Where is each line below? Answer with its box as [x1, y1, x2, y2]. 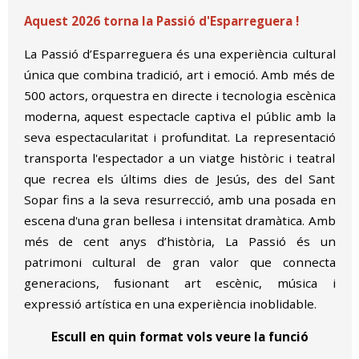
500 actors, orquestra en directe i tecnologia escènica [23, 87, 336, 104]
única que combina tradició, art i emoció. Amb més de [23, 67, 336, 83]
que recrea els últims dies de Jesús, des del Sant [23, 171, 336, 188]
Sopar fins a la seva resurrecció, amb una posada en [23, 192, 336, 208]
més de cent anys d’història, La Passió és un [23, 233, 336, 250]
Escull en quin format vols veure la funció [50, 329, 309, 345]
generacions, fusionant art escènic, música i [23, 275, 336, 292]
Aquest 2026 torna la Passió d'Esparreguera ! [23, 12, 299, 29]
